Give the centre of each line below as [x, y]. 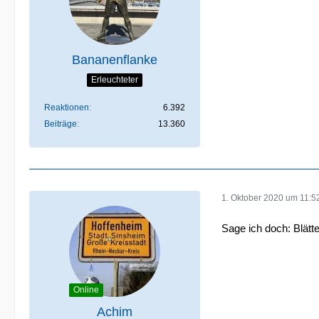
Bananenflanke [115, 59]
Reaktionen [67, 107]
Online [86, 289]
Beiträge [61, 124]
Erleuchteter [115, 80]
